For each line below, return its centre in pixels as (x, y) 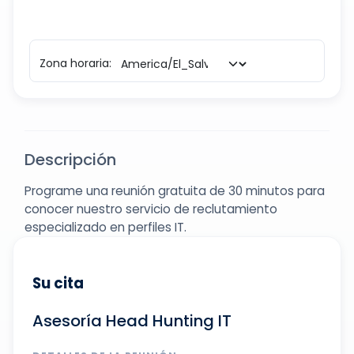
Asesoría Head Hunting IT (132, 321)
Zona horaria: (75, 64)
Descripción (70, 160)
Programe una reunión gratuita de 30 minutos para (175, 191)
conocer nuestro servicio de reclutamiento (151, 209)
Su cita (58, 283)
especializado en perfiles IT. (105, 227)
